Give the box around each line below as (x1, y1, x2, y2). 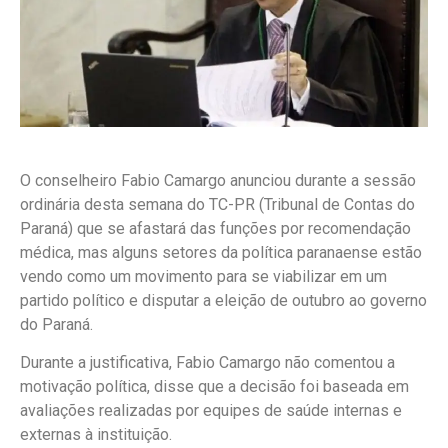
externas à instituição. (20, 425, 172, 445)
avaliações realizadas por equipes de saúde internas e (20, 401, 402, 421)
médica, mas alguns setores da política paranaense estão (20, 242, 422, 262)
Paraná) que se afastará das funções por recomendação (20, 218, 411, 238)
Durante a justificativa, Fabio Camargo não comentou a (20, 353, 395, 373)
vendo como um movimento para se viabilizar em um (20, 266, 387, 286)
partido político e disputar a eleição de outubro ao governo (20, 290, 427, 310)
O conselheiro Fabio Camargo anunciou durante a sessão (20, 170, 416, 190)
